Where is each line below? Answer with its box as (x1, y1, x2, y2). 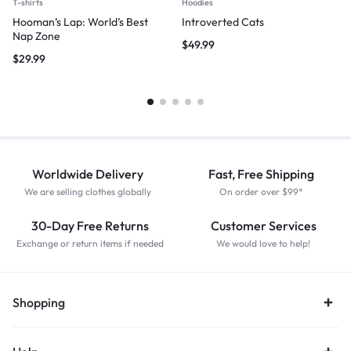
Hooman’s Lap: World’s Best (13, 15, 148, 29)
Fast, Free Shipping (208, 166, 314, 182)
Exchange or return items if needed (16, 237, 164, 249)
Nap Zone (13, 29, 60, 43)
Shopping (13, 295, 65, 310)
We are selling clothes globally (24, 186, 151, 197)
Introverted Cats (182, 15, 264, 29)
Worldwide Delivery (32, 166, 143, 182)
